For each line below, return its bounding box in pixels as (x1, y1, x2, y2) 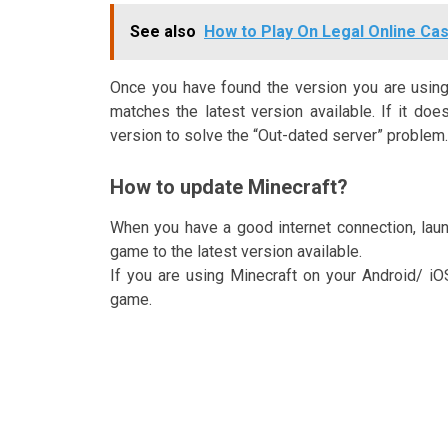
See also (130, 21, 196, 41)
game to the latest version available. (110, 241, 362, 261)
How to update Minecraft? (110, 174, 348, 199)
